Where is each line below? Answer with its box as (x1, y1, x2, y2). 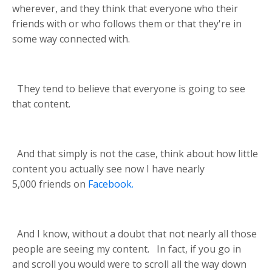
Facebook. (88, 177, 134, 191)
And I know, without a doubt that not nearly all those (17, 226, 257, 240)
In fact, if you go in (157, 242, 241, 256)
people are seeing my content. (12, 242, 152, 256)
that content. (12, 97, 70, 110)
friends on (39, 177, 88, 191)
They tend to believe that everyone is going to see (17, 81, 245, 95)
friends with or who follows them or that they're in (12, 16, 242, 30)
